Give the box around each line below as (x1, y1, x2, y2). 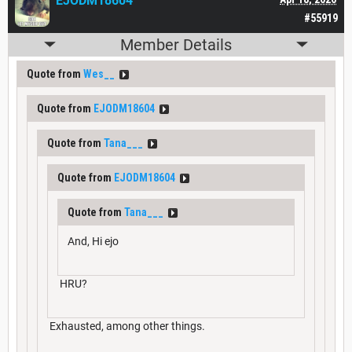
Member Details (120, 35, 232, 54)
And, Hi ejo (68, 234, 119, 247)
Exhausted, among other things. (47, 319, 205, 332)
